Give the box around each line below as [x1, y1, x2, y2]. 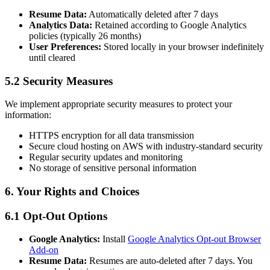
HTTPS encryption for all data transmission [29, 130, 194, 141]
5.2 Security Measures [5, 74, 113, 87]
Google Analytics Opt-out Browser [128, 234, 261, 245]
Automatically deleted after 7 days [87, 8, 218, 19]
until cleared [29, 52, 75, 63]
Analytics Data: [29, 19, 92, 30]
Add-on [29, 245, 58, 256]
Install [100, 234, 125, 245]
